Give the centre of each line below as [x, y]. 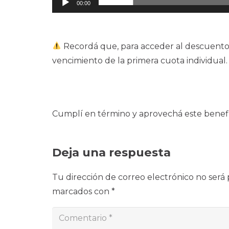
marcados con [82, 191]
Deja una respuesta [113, 152]
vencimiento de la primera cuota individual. [140, 60]
